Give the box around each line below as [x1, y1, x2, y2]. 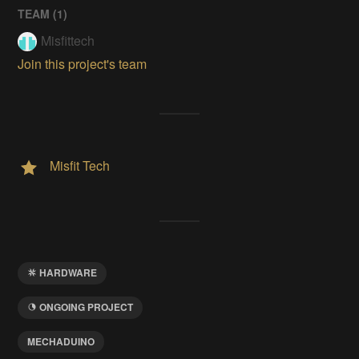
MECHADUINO [27, 334, 95, 349]
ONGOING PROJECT [39, 299, 134, 314]
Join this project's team [18, 54, 147, 73]
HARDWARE [39, 264, 98, 280]
